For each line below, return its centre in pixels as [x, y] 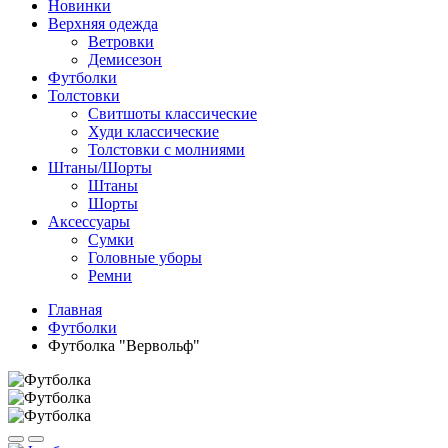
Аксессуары [89, 221]
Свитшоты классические [172, 113]
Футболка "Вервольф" [124, 345]
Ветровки [121, 41]
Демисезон [125, 59]
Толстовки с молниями [166, 149]
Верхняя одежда [103, 23]
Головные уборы [145, 257]
